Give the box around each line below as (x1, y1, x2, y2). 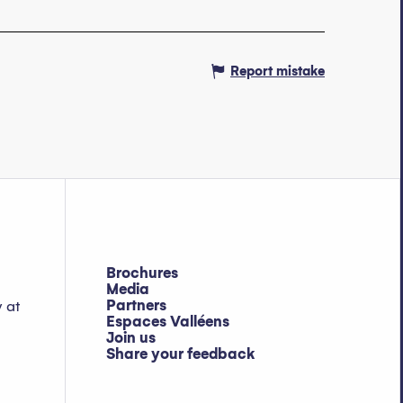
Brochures (106, 264, 179, 282)
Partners (106, 297, 167, 315)
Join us (106, 329, 157, 347)
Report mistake (230, 62, 325, 79)
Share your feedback (106, 345, 255, 363)
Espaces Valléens (106, 313, 230, 331)
